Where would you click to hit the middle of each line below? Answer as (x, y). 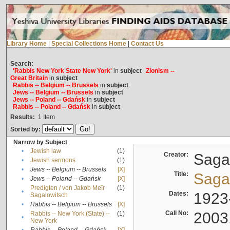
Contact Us (147, 44)
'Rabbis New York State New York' (62, 71)
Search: (22, 64)
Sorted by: (26, 130)
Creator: (177, 155)
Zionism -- (160, 71)
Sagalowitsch (49, 195)
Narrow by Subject (40, 142)
